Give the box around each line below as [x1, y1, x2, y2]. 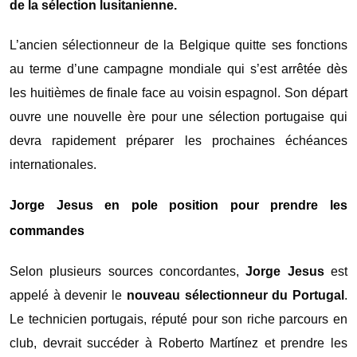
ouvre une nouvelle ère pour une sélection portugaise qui [10, 109, 347, 124]
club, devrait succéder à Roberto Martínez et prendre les [10, 335, 347, 350]
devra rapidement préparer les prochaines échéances [10, 133, 347, 147]
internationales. [10, 157, 96, 171]
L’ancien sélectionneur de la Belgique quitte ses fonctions [10, 37, 347, 52]
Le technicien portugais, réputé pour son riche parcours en [10, 312, 347, 326]
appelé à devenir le [10, 288, 127, 302]
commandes [10, 223, 84, 237]
